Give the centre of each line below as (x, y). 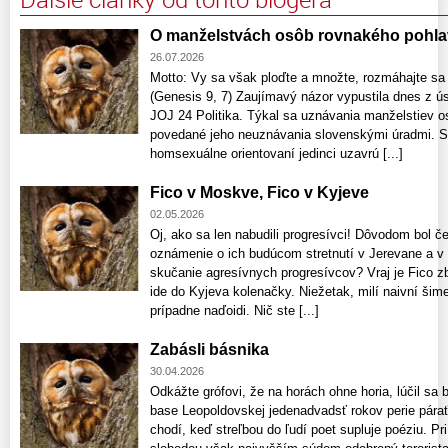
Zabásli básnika (209, 350)
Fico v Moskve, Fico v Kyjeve (259, 193)
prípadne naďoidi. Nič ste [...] (234, 311)
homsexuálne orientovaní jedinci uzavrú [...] (276, 154)
